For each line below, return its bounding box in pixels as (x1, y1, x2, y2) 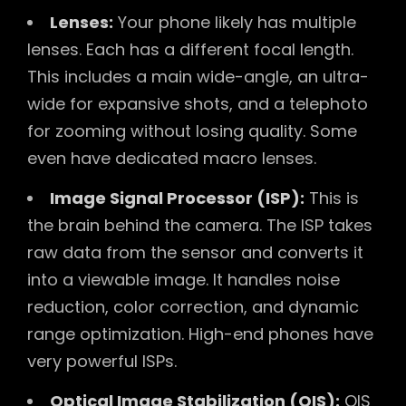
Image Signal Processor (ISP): (50, 187, 304, 210)
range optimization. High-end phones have (27, 323, 373, 346)
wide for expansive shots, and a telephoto (27, 92, 368, 116)
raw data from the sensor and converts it (27, 241, 363, 265)
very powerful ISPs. (27, 350, 177, 373)
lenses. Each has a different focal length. (27, 38, 353, 62)
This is (304, 187, 359, 210)
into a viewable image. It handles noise (27, 268, 340, 292)
